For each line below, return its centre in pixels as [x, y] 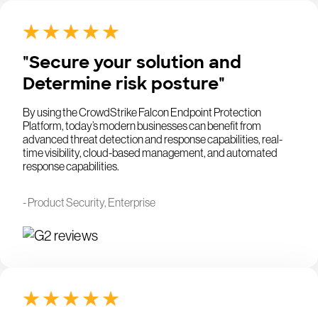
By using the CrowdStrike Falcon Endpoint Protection [142, 113]
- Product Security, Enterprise [89, 203]
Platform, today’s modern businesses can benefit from [142, 126]
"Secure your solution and [132, 62]
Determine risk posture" [124, 84]
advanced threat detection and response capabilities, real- [153, 139]
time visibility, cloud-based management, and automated [150, 153]
